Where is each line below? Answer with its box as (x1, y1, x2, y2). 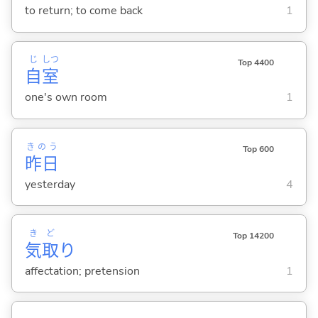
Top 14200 (232, 229, 274, 241)
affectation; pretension (24, 263, 140, 279)
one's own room (24, 89, 107, 106)
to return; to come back (24, 3, 143, 19)
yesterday (24, 176, 75, 192)
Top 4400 (237, 56, 274, 68)
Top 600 (242, 143, 274, 155)
